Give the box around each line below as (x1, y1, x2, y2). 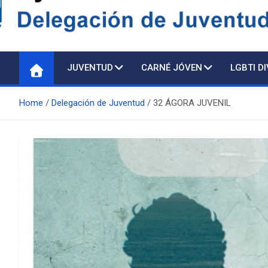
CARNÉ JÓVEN (141, 62, 202, 73)
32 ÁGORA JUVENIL (153, 98, 231, 108)
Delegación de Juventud (51, 98, 145, 108)
